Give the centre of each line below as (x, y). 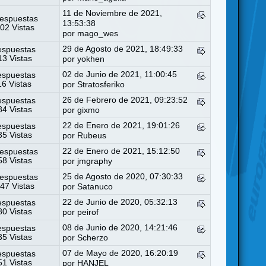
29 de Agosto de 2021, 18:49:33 (123, 49)
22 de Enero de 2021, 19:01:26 (121, 125)
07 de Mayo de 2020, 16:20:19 (121, 253)
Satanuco (95, 186)
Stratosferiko (101, 84)
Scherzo (93, 237)
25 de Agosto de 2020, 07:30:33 (123, 176)
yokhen (91, 59)
